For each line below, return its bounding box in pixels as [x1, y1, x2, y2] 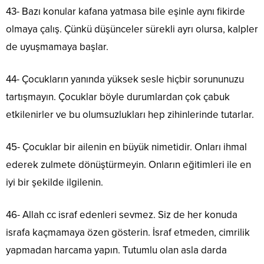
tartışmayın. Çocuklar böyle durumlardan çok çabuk [6, 90, 230, 103]
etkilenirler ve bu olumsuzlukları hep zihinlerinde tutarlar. [6, 108, 254, 121]
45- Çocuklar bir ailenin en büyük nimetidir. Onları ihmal [6, 140, 247, 153]
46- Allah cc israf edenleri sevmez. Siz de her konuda [6, 208, 237, 221]
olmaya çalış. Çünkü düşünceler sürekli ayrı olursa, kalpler [6, 22, 258, 35]
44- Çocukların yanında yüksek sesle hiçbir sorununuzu [6, 72, 244, 85]
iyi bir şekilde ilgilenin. [6, 176, 103, 189]
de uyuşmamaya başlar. [6, 40, 108, 53]
